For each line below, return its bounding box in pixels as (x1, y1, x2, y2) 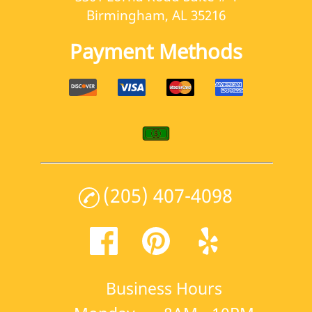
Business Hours (106, 277, 222, 300)
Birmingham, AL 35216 (86, 5, 226, 24)
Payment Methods (69, 37, 242, 65)
